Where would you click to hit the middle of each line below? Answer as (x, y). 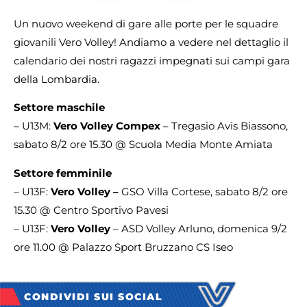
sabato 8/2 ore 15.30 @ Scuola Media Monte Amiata (143, 145)
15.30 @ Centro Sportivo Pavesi (91, 210)
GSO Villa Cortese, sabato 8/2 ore (205, 191)
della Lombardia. (57, 79)
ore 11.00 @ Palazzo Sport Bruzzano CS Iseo (123, 247)
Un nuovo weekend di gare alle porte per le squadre (146, 24)
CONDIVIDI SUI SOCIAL (93, 296)
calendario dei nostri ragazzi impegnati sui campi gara (152, 61)
